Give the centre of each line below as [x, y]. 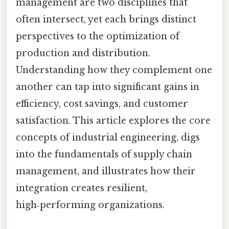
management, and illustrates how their [106, 171]
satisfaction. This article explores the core [113, 120]
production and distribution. [83, 53]
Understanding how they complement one [114, 70]
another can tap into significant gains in [108, 87]
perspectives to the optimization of [98, 36]
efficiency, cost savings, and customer [102, 104]
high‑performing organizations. [90, 205]
